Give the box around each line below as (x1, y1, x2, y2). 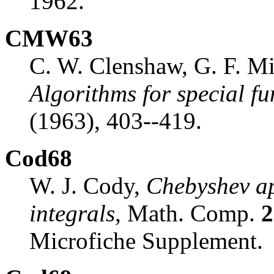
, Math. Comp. (115, 199, 261, 226)
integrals (29, 199, 115, 226)
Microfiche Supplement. (29, 227, 263, 254)
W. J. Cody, (29, 172, 146, 199)
